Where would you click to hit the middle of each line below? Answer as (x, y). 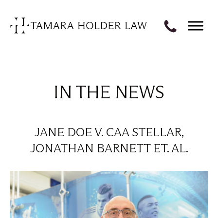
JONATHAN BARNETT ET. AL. (109, 148)
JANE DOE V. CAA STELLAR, (109, 132)
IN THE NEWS (109, 92)
